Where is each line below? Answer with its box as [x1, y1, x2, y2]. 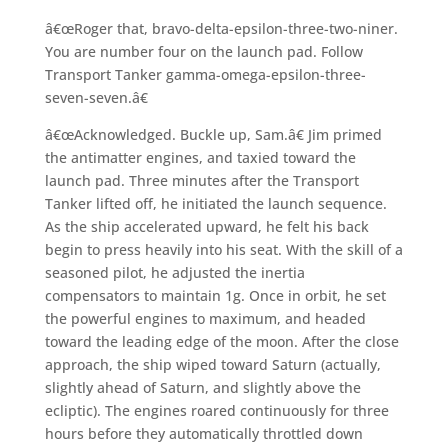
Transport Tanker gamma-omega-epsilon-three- [44, 64, 366, 84]
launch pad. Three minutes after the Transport [44, 170, 359, 190]
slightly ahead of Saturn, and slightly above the [44, 377, 361, 397]
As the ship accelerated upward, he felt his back [44, 216, 369, 236]
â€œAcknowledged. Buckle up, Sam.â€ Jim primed [44, 124, 382, 144]
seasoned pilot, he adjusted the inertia [44, 262, 305, 282]
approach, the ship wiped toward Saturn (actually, [44, 354, 381, 374]
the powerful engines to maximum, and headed [44, 308, 366, 328]
